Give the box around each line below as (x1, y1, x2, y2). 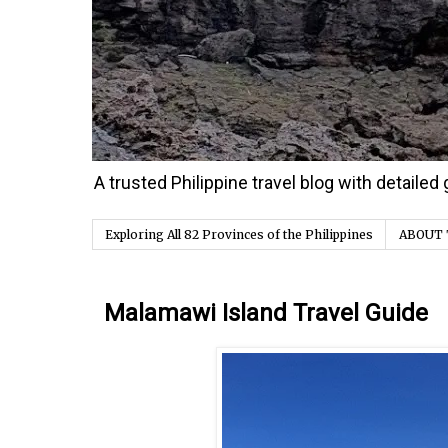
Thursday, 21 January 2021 (108, 285, 323, 298)
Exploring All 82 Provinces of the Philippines (105, 227, 373, 243)
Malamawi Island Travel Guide (104, 299, 428, 328)
